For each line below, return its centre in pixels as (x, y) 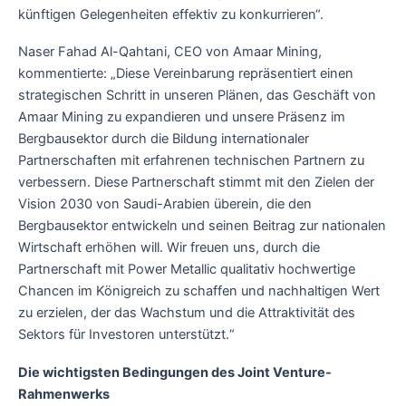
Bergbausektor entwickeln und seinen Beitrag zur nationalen (202, 226)
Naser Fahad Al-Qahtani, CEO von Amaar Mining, (170, 52)
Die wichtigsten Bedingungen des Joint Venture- (175, 372)
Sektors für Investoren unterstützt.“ (128, 335)
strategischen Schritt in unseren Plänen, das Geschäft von (197, 96)
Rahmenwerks (67, 394)
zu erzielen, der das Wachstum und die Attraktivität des (187, 313)
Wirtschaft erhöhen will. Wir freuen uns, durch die (169, 248)
